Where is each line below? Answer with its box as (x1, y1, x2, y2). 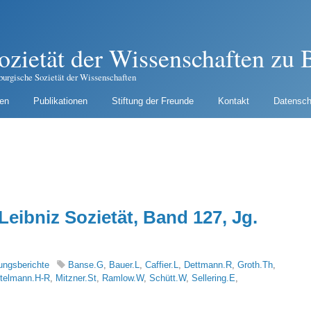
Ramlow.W (102, 272, 144, 283)
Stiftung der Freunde (112, 96, 194, 106)
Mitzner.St (56, 272, 96, 283)
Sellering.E (192, 272, 235, 283)
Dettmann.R (184, 259, 232, 270)
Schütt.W (149, 272, 186, 283)
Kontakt (218, 96, 249, 106)
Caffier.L (145, 259, 178, 270)
